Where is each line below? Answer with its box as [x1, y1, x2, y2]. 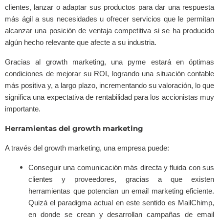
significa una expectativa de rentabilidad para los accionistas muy [5, 93, 214, 101]
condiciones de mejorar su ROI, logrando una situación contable [5, 70, 214, 78]
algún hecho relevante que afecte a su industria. [5, 39, 156, 46]
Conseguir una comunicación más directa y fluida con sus [28, 164, 214, 172]
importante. [5, 105, 41, 113]
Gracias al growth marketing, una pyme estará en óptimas [5, 58, 214, 66]
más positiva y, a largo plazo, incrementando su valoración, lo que [5, 82, 214, 89]
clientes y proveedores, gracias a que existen [28, 175, 214, 183]
